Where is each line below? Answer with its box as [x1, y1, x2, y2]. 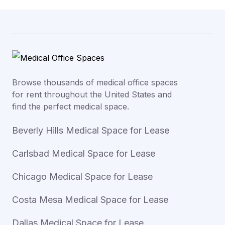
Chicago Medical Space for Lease [12, 171, 153, 182]
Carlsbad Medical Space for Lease [12, 148, 155, 159]
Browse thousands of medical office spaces [12, 77, 178, 88]
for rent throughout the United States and [12, 89, 172, 100]
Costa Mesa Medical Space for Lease [12, 194, 168, 205]
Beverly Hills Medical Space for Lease [12, 125, 169, 136]
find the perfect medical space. [12, 101, 129, 112]
